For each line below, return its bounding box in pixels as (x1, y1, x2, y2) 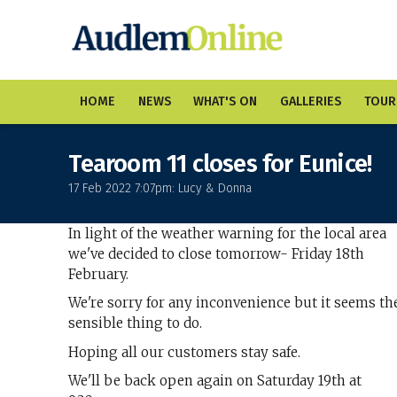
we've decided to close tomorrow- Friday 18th (68, 245, 365, 262)
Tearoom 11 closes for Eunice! (68, 150, 372, 179)
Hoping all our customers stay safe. (68, 343, 305, 361)
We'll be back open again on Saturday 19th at (68, 372, 362, 390)
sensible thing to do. (68, 315, 206, 332)
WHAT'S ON (193, 94, 258, 110)
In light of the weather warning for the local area (68, 224, 387, 242)
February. (68, 265, 133, 283)
